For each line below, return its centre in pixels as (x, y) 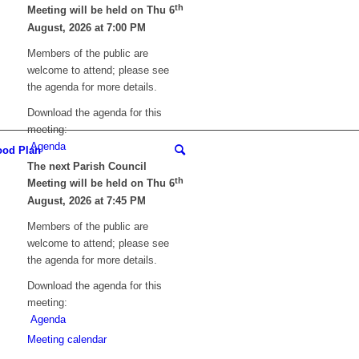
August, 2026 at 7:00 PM (87, 28)
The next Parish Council (87, 167)
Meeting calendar (67, 340)
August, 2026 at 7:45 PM (87, 201)
